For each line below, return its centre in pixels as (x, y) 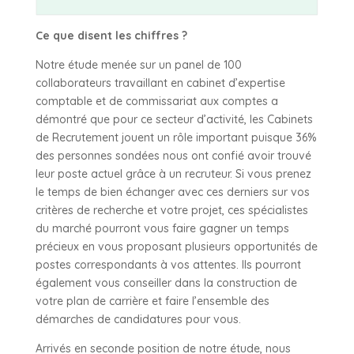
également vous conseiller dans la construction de (166, 282)
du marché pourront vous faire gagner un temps (162, 228)
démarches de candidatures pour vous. (138, 319)
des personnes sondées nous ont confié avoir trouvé (173, 155)
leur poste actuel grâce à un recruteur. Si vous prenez (173, 173)
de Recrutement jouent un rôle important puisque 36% (176, 137)
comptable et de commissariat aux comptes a (156, 101)
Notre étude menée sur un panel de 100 (138, 64)
